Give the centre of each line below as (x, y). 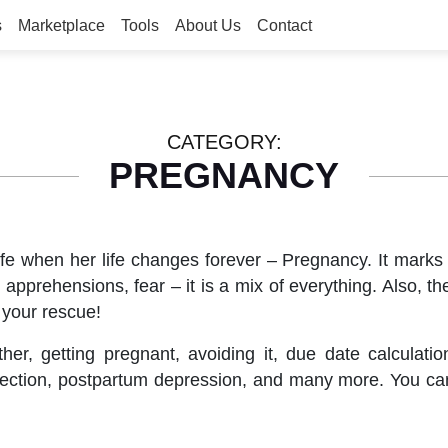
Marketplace (61, 25)
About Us (208, 25)
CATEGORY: (224, 142)
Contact (284, 25)
